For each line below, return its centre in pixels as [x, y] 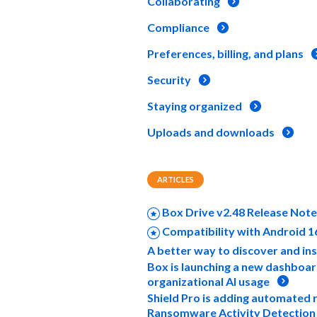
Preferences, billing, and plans [225, 53]
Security [169, 80]
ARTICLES [175, 179]
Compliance [178, 27]
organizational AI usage [208, 281]
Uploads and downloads [211, 132]
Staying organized [195, 106]
